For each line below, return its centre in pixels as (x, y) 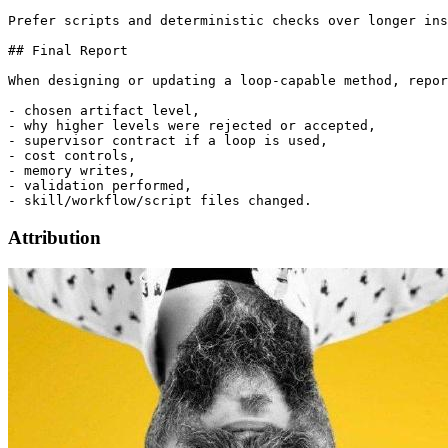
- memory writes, (72, 171)
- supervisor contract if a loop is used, (168, 141)
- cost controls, (72, 156)
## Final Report (68, 51)
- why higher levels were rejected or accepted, (192, 126)
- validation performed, (100, 186)
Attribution (54, 238)
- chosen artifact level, (104, 111)
